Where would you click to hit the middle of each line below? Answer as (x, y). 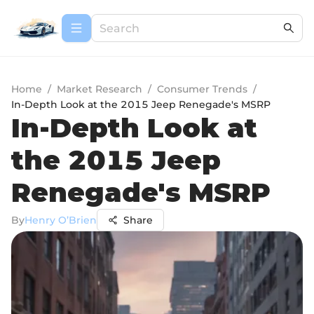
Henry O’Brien (61, 220)
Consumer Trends (202, 89)
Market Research (100, 89)
